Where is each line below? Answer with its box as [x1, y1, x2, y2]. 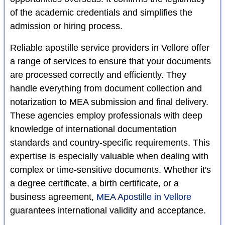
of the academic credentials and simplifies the [10, 7, 192, 18]
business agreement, [10, 191, 96, 202]
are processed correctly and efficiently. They [10, 69, 186, 80]
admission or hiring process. [10, 21, 123, 31]
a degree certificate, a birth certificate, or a [10, 178, 179, 188]
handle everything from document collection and [10, 83, 202, 93]
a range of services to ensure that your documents [10, 56, 211, 66]
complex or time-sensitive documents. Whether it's [10, 164, 211, 175]
